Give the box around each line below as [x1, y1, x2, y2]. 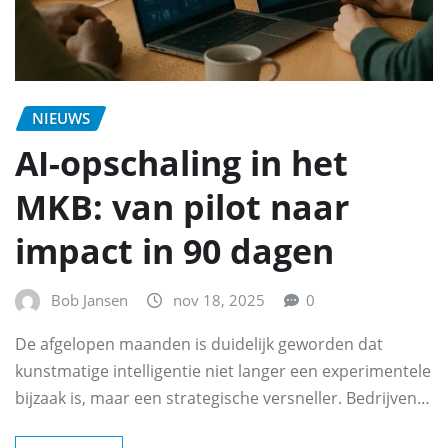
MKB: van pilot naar [15, 183, 349, 230]
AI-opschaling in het [15, 139, 348, 186]
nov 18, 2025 [173, 289, 265, 310]
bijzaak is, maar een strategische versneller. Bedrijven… [15, 386, 430, 409]
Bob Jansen [51, 289, 128, 310]
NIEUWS [32, 108, 90, 129]
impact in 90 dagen [15, 227, 334, 274]
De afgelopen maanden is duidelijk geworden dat [15, 332, 383, 355]
